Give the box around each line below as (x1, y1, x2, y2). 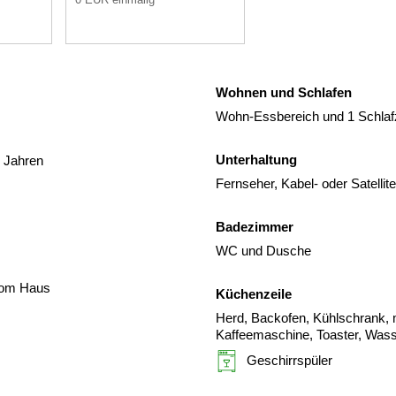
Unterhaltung (216, 151, 297, 167)
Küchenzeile (216, 286, 292, 301)
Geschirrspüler (247, 352, 332, 368)
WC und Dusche (216, 242, 311, 258)
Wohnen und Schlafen (216, 84, 352, 100)
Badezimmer (216, 218, 293, 234)
